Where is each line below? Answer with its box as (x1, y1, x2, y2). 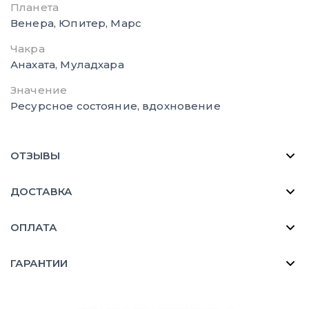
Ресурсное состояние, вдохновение (10, 99, 221, 112)
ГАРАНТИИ (10, 256, 68, 270)
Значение (10, 83, 68, 97)
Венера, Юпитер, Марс (10, 16, 141, 30)
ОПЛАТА (10, 220, 57, 234)
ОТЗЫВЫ (10, 148, 60, 162)
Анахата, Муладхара (10, 57, 124, 71)
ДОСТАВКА (10, 184, 72, 198)
